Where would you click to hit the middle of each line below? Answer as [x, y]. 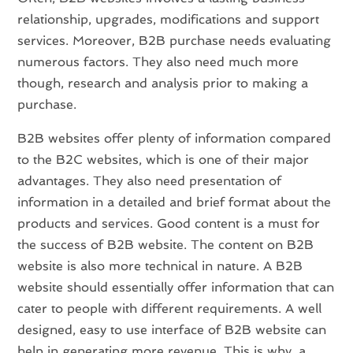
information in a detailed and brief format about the [175, 202]
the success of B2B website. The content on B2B [166, 244]
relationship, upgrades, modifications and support [169, 19]
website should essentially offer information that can [176, 287]
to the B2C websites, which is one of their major [163, 159]
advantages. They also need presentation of [150, 180]
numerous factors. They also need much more [158, 61]
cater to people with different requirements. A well [170, 308]
